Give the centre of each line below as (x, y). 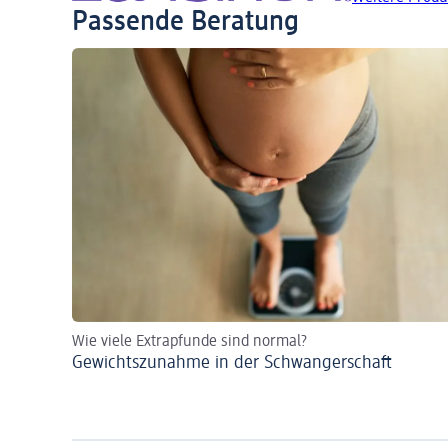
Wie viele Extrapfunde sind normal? (189, 341)
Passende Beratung (185, 21)
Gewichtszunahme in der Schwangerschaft (232, 362)
